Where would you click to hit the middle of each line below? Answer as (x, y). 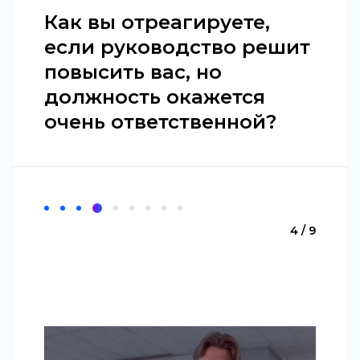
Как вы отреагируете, (157, 22)
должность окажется (155, 97)
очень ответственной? (160, 122)
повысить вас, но (133, 72)
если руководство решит (177, 47)
